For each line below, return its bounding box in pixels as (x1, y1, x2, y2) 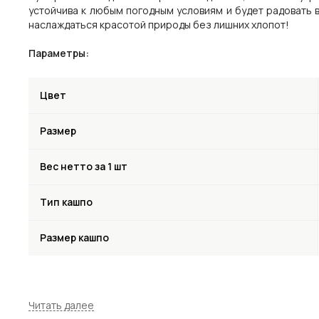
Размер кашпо (40, 230, 109, 244)
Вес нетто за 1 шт (40, 159, 127, 173)
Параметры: (28, 46, 89, 60)
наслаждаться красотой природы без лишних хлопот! (28, 17, 289, 31)
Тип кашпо (40, 194, 93, 209)
